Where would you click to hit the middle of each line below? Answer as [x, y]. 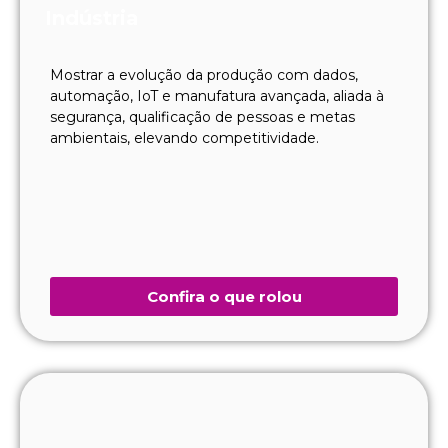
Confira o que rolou [224, 296]
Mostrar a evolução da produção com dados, [204, 74]
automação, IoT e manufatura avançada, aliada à [217, 95]
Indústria [92, 17]
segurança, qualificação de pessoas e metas [202, 116]
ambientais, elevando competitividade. [184, 137]
